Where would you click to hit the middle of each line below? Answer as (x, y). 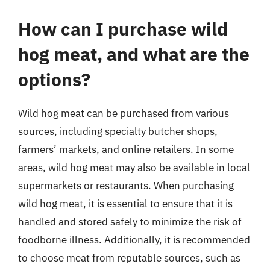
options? (54, 79)
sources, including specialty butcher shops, (118, 131)
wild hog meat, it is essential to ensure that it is (125, 204)
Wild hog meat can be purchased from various (124, 113)
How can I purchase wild (123, 29)
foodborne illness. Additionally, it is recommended (134, 240)
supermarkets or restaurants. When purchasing (126, 186)
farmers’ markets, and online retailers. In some (126, 149)
